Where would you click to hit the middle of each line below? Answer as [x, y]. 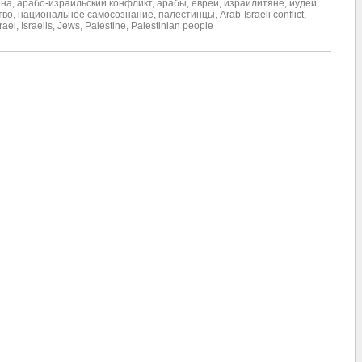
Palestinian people [172, 26]
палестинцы [187, 15]
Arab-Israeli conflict [262, 15]
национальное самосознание [86, 15]
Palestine [105, 26]
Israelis [37, 26]
